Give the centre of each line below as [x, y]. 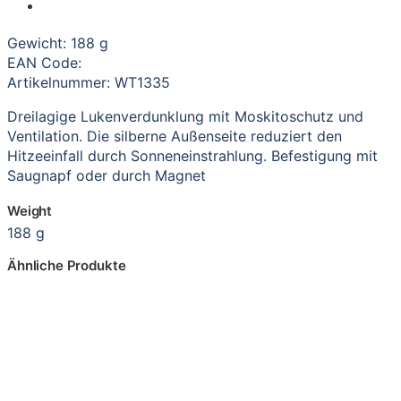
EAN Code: [44, 63]
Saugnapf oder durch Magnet [107, 176]
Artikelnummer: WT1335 [89, 83]
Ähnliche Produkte [67, 265]
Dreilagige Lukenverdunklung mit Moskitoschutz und [185, 117]
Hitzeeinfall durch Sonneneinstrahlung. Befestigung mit [192, 156]
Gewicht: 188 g [58, 43]
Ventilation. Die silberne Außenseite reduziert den [175, 137]
